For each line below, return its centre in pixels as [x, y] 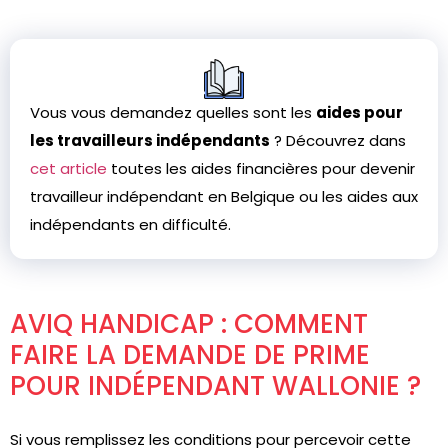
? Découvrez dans [338, 140]
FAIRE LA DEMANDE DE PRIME [190, 355]
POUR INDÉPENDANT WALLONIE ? [215, 386]
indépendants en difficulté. [130, 224]
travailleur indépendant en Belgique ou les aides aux [224, 196]
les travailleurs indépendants [150, 140]
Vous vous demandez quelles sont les [173, 112]
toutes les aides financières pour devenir [261, 168]
